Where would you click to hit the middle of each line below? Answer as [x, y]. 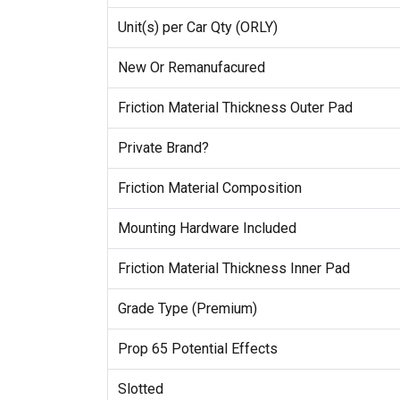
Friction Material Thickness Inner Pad [233, 269]
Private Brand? [163, 148]
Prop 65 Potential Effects [197, 349]
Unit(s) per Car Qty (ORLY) [197, 28]
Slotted [140, 389]
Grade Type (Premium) [187, 309]
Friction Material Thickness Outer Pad [235, 108]
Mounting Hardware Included [207, 229]
